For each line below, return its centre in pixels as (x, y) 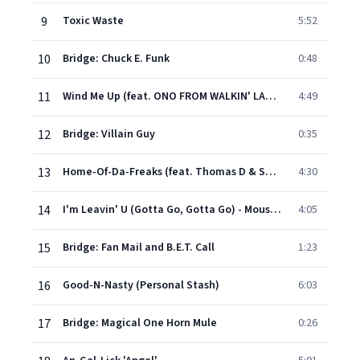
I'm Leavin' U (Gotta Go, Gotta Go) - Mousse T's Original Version (276, 210)
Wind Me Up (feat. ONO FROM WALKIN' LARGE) (271, 96)
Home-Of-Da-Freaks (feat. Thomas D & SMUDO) (271, 172)
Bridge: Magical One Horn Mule (140, 323)
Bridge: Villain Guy (109, 134)
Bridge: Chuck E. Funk (116, 59)
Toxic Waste (93, 21)
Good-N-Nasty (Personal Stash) (141, 285)
